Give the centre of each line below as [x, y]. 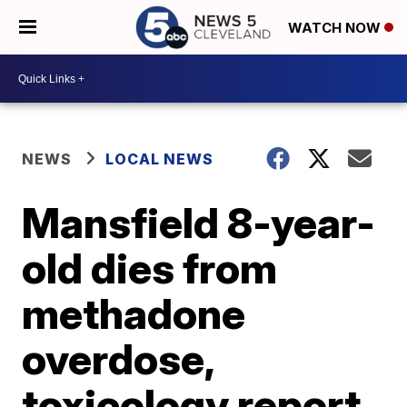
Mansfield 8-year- [199, 223]
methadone [134, 313]
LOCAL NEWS [160, 159]
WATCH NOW [336, 28]
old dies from [150, 268]
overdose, [118, 359]
